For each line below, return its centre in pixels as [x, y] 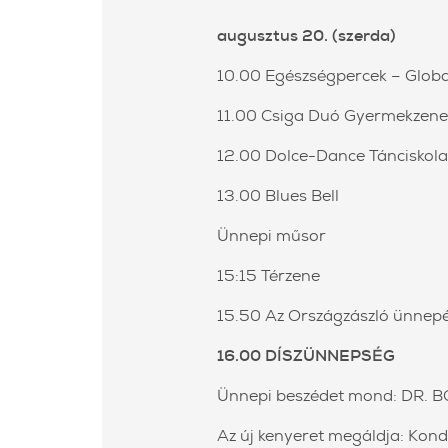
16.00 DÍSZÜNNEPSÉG [306, 356]
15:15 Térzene [268, 276]
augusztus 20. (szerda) [306, 36]
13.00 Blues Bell [278, 196]
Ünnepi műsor [271, 236]
